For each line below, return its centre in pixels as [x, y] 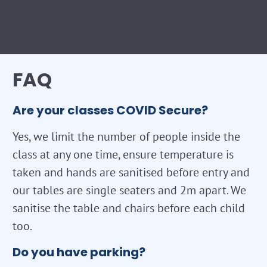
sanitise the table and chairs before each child [129, 208]
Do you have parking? [79, 252]
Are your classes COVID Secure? [110, 111]
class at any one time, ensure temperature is [123, 155]
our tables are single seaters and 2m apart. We [129, 190]
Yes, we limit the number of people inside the [126, 137]
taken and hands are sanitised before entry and [131, 173]
